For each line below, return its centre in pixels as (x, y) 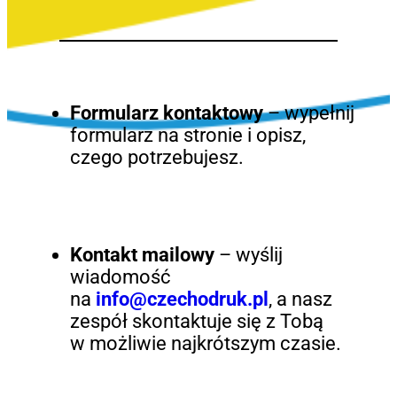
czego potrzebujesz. (156, 157)
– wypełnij (308, 113)
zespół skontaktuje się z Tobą (196, 322)
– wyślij (248, 255)
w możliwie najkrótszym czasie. (205, 344)
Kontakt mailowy (142, 255)
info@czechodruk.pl (182, 300)
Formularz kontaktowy (166, 113)
